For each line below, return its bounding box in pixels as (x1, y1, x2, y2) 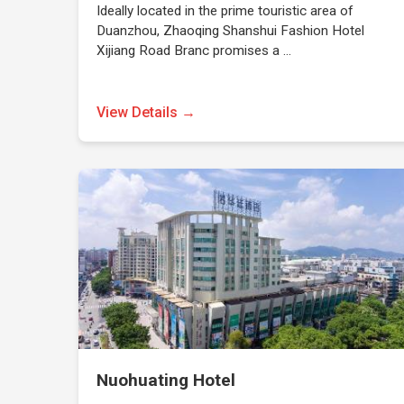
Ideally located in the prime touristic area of (96, 3, 354, 19)
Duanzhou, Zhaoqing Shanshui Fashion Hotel (96, 23, 365, 39)
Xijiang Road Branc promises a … (96, 42, 292, 59)
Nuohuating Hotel (96, 370, 236, 390)
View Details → (96, 104, 197, 121)
